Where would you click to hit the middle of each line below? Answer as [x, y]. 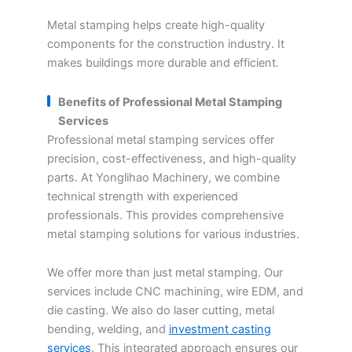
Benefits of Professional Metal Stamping [170, 102]
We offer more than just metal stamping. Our [165, 273]
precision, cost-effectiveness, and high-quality [172, 158]
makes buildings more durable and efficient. [163, 63]
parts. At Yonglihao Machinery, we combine [163, 177]
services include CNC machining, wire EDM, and [175, 292]
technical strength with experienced [143, 196]
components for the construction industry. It [166, 44]
